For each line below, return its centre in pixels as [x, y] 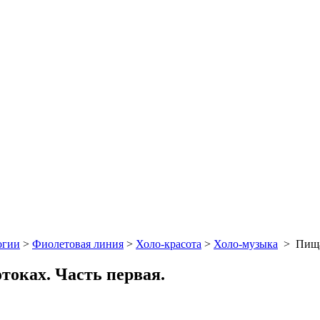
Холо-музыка [246, 244]
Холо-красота [169, 244]
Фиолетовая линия [78, 244]
